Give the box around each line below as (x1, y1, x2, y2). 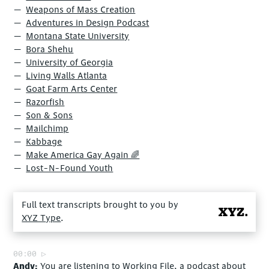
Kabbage (26, 136, 62, 148)
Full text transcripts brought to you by (22, 199, 179, 211)
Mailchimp (26, 122, 69, 134)
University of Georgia (26, 56, 113, 68)
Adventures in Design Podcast (26, 17, 150, 29)
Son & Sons (26, 109, 73, 121)
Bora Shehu (26, 43, 74, 55)
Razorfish (26, 96, 65, 108)
